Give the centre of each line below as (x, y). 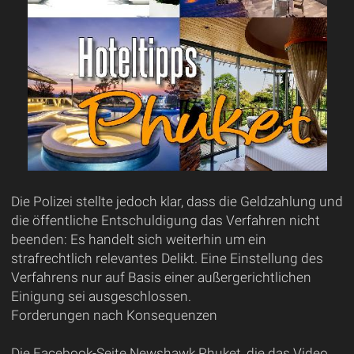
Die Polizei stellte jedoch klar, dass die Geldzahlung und (177, 202)
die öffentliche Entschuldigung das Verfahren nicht (165, 221)
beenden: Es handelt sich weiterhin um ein (138, 240)
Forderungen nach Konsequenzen (114, 316)
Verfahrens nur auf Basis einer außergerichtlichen (161, 278)
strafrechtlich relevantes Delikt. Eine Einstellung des (167, 259)
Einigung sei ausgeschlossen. (101, 297)
